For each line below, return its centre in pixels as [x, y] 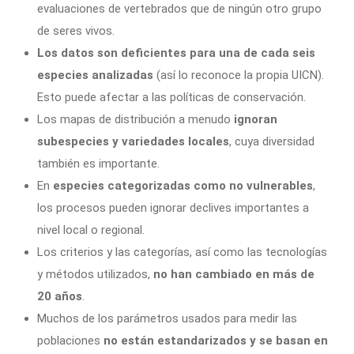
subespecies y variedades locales [133, 142]
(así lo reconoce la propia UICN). [239, 75]
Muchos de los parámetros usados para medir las [167, 319]
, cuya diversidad [272, 142]
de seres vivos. [76, 31]
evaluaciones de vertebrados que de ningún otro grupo [179, 9]
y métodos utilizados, [95, 275]
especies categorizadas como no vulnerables [183, 186]
